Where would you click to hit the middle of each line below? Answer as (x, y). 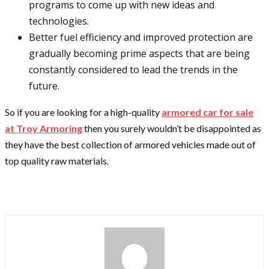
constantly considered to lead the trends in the (133, 70)
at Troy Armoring (44, 128)
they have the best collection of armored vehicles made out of (130, 145)
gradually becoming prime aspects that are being (139, 54)
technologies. (60, 21)
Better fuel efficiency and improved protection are (141, 38)
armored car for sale (207, 112)
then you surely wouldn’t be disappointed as (172, 128)
